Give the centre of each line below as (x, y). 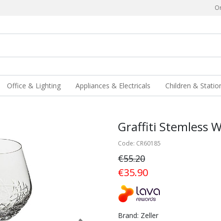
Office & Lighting (34, 86)
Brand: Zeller (138, 215)
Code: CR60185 (139, 143)
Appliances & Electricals (113, 86)
